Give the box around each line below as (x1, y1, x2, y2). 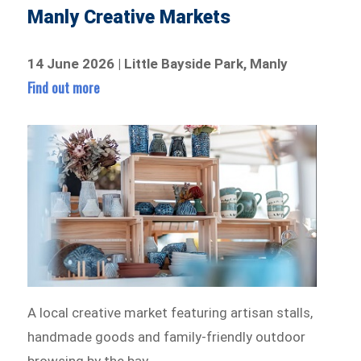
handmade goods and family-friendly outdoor (27, 329, 306, 346)
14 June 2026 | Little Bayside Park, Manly (27, 55, 288, 72)
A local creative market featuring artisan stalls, (27, 305, 313, 322)
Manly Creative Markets (27, 6, 231, 28)
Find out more (27, 77, 101, 98)
